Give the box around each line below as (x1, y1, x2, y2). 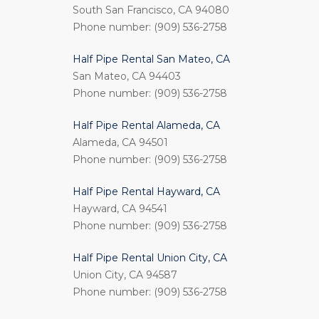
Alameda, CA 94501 (73, 136, 168, 149)
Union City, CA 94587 (73, 268, 177, 281)
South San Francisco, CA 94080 (73, 4, 229, 16)
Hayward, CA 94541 (73, 202, 167, 215)
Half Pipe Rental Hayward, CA (73, 185, 220, 198)
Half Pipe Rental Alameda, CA (73, 119, 220, 132)
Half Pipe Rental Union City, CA (73, 251, 227, 264)
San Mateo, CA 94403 (73, 70, 181, 83)
